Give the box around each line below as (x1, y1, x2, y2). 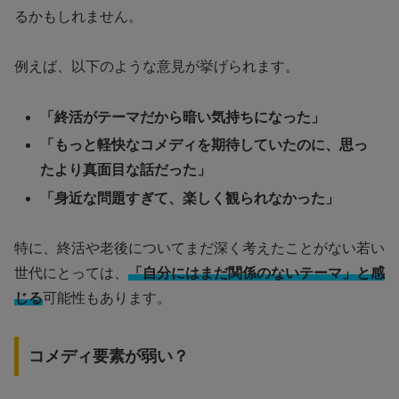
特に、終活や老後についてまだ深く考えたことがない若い (14, 240, 385, 256)
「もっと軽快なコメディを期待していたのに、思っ (40, 137, 369, 153)
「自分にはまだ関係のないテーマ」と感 (128, 265, 385, 281)
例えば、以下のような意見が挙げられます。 (14, 59, 299, 75)
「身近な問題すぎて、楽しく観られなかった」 (40, 190, 340, 206)
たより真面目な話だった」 (40, 162, 212, 178)
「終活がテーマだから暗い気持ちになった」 (40, 110, 326, 126)
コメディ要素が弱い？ (28, 346, 189, 365)
